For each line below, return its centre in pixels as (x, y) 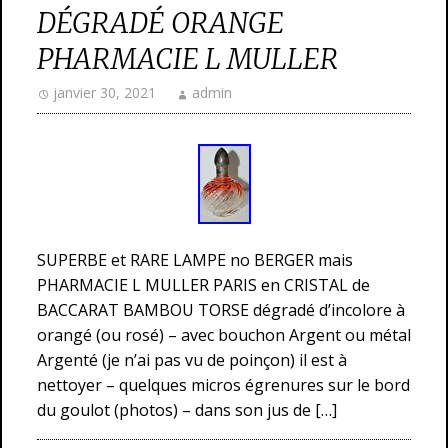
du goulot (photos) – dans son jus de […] (187, 410)
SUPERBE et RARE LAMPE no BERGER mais (195, 260)
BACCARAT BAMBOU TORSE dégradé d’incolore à (221, 310)
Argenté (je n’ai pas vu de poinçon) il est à (192, 360)
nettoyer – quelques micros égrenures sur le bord (223, 385)
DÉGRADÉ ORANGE (160, 23)
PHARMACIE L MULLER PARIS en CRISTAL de (203, 285)
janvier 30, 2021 (104, 92)
